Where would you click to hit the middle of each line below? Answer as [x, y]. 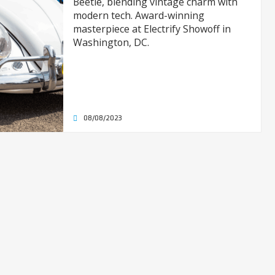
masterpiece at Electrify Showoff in [152, 29]
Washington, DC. [111, 43]
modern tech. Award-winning [138, 16]
